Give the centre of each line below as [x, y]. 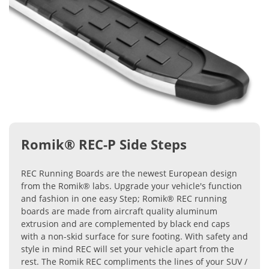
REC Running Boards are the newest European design [129, 173]
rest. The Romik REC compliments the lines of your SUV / [134, 261]
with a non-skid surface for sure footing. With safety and [134, 236]
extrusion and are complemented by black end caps [125, 223]
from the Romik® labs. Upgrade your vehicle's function [131, 186]
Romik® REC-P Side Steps [104, 144]
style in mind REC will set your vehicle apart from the [128, 249]
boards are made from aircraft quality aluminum [119, 211]
